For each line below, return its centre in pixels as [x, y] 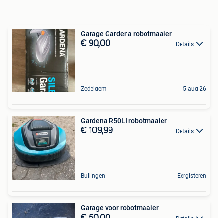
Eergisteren [192, 175]
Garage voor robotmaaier [120, 208]
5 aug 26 [195, 88]
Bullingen [93, 175]
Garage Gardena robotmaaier [126, 33]
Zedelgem [94, 88]
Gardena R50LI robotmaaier [124, 120]
